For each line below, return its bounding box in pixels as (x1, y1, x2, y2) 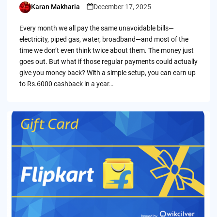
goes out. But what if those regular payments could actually (19, 57, 198, 65)
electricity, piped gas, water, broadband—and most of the (19, 35, 188, 43)
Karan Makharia (31, 3, 80, 11)
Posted (18, 7, 40, 15)
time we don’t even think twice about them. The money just (19, 46, 194, 54)
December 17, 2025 (93, 3, 151, 11)
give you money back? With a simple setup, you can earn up (19, 68, 196, 77)
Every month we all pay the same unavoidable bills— (19, 24, 174, 32)
